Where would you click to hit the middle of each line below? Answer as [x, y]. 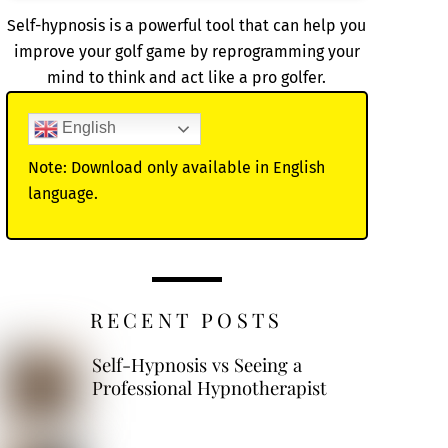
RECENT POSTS [186, 319]
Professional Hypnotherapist [209, 387]
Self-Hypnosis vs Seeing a [196, 364]
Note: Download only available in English [176, 167]
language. [62, 193]
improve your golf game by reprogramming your [186, 51]
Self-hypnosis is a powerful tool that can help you [187, 25]
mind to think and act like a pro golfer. [187, 77]
